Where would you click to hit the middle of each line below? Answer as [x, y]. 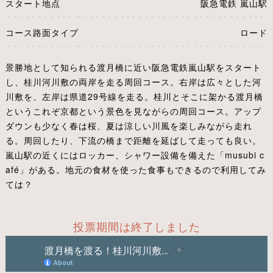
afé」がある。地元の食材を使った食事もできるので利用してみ [136, 170]
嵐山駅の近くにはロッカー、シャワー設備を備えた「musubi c [135, 155]
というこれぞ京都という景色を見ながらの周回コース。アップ [133, 111]
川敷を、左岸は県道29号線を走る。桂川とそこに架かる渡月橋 [134, 97]
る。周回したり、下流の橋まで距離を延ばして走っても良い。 [133, 140]
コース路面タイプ [42, 32]
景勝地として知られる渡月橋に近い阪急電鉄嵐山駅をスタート [133, 67]
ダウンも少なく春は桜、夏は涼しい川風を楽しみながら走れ [129, 126]
